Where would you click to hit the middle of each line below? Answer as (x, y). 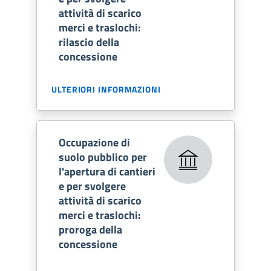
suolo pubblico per (103, 157)
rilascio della (89, 42)
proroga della (90, 229)
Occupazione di (94, 142)
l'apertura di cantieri (107, 171)
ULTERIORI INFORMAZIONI (106, 89)
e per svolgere (92, 186)
